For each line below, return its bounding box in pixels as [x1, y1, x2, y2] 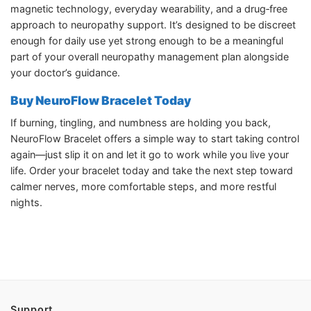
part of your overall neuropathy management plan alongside [10, 50, 289, 62]
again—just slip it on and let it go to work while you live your [10, 148, 289, 160]
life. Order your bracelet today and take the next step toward [10, 164, 293, 176]
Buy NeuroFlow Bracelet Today [10, 93, 191, 108]
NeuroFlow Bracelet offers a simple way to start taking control [10, 132, 299, 144]
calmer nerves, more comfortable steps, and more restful [10, 180, 276, 192]
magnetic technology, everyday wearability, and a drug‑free [10, 2, 287, 15]
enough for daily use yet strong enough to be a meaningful [10, 34, 283, 47]
